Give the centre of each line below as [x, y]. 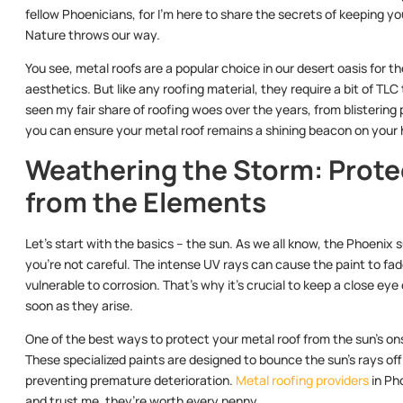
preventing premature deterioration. [130, 381]
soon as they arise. [79, 305]
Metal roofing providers [302, 381]
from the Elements [146, 201]
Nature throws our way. [93, 34]
